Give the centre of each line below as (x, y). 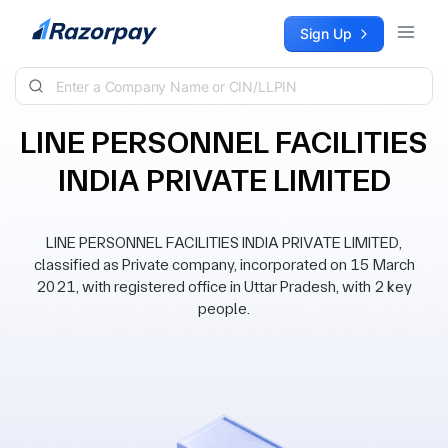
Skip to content (66, 25)
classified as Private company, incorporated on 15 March (224, 264)
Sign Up (326, 33)
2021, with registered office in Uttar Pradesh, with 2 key (224, 286)
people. (224, 308)
